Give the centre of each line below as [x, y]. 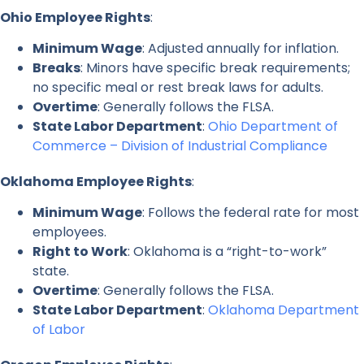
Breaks [56, 67]
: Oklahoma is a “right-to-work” [227, 252]
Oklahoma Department [284, 310]
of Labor [59, 330]
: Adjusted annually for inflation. [240, 48]
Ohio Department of [273, 126]
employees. [69, 232]
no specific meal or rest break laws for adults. [178, 87]
